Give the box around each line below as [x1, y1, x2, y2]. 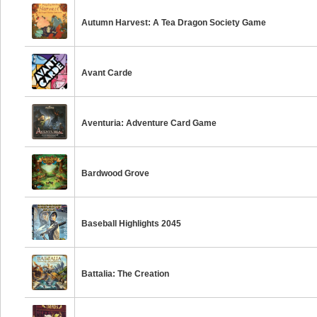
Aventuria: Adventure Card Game [81, 118, 217, 128]
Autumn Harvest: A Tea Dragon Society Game [81, 18, 267, 28]
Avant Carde [81, 68, 133, 78]
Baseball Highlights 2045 [81, 219, 182, 229]
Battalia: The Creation [81, 269, 170, 279]
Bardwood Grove [81, 168, 150, 178]
